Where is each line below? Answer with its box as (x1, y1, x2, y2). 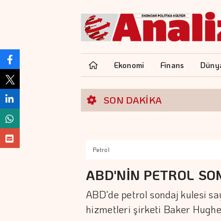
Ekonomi (113, 60, 145, 70)
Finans (160, 60, 184, 70)
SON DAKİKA (104, 94, 162, 106)
